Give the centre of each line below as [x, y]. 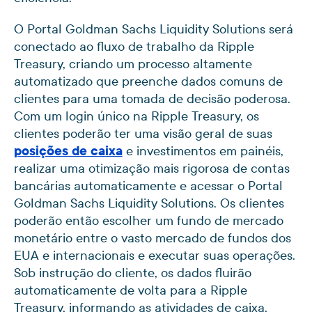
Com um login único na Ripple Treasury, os [136, 116]
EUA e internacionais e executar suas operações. [154, 255]
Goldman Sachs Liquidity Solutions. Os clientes [149, 203]
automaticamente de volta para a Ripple [130, 290]
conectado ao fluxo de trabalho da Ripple [134, 46]
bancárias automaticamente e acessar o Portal [148, 185]
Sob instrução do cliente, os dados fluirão [132, 272]
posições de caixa [68, 150]
